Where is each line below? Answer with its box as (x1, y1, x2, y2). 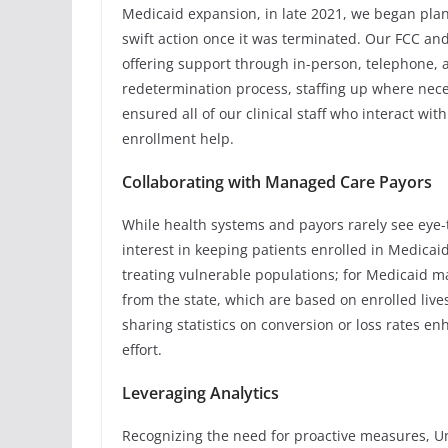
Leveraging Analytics (122, 382, 279, 405)
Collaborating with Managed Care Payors (122, 171, 432, 194)
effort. (122, 340, 166, 360)
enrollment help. (122, 129, 234, 149)
